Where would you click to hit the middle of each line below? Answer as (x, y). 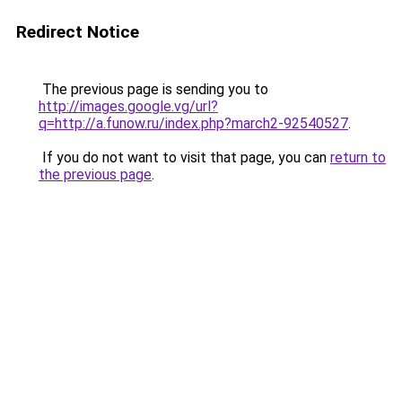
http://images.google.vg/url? (128, 106)
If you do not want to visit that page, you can (184, 157)
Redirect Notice (78, 32)
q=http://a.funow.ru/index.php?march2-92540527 (193, 123)
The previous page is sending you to (153, 89)
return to (358, 157)
